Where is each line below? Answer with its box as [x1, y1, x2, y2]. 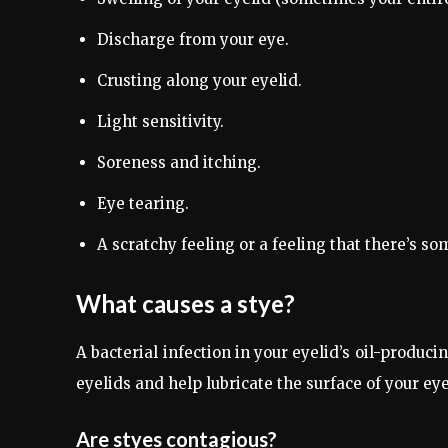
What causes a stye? [76, 289, 295, 319]
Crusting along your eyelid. [97, 71, 302, 91]
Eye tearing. [97, 194, 189, 214]
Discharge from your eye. [97, 30, 289, 50]
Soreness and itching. [97, 153, 261, 173]
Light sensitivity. [97, 112, 224, 132]
